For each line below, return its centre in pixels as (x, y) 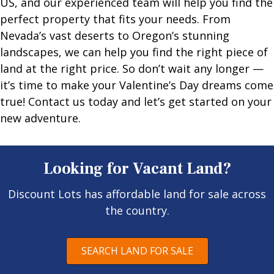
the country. (137, 210)
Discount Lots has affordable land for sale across (137, 194)
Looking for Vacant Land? (137, 168)
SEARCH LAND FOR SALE (137, 250)
